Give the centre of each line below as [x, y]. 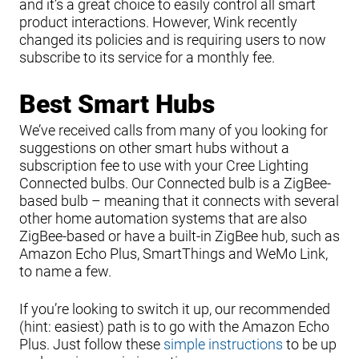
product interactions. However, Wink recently [158, 22]
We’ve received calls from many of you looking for [173, 131]
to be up [310, 345]
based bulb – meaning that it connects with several [179, 201]
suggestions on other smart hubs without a [154, 148]
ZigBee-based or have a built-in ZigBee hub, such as [179, 236]
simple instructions [223, 345]
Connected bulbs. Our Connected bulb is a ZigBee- [175, 184]
